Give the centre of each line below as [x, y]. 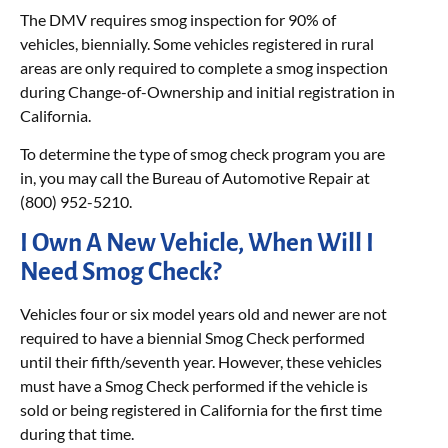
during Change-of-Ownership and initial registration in [207, 91]
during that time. [77, 434]
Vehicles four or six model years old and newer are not [203, 314]
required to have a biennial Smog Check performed [192, 338]
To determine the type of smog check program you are [202, 153]
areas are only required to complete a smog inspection [204, 67]
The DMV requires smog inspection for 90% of [178, 19]
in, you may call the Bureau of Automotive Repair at [195, 177]
